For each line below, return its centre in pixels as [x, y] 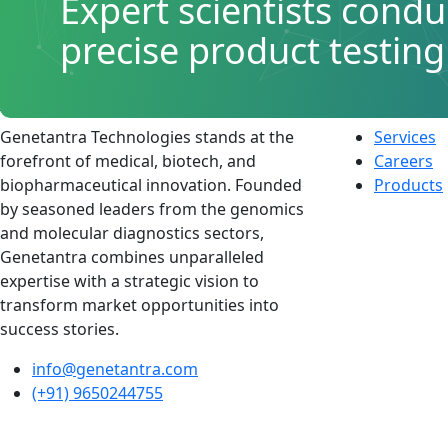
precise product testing [252, 51]
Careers [403, 161]
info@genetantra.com [115, 369]
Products [408, 185]
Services [405, 137]
